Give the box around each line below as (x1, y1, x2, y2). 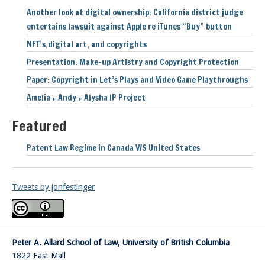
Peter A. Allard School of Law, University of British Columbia (12, 238, 230, 248)
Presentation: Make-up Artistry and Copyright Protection (27, 56, 239, 69)
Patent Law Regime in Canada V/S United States (27, 142, 200, 154)
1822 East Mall (12, 251, 66, 261)
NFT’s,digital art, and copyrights (27, 38, 147, 51)
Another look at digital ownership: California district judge (27, 7, 243, 19)
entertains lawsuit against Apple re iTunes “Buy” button (27, 21, 232, 33)
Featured (12, 116, 66, 137)
